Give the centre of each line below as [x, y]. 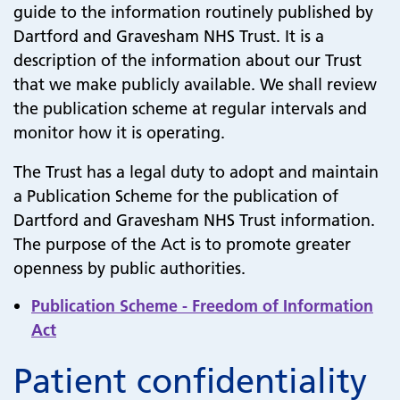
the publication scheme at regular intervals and [190, 108]
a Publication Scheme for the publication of [176, 196]
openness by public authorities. [129, 268]
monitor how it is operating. [119, 133]
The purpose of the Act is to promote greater [182, 244]
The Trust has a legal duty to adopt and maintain [196, 172]
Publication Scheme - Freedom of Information [202, 306]
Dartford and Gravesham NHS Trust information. [196, 220]
